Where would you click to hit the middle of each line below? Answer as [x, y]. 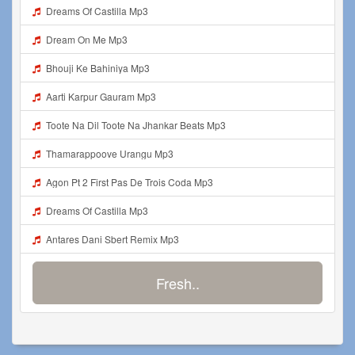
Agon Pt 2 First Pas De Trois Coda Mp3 [130, 182]
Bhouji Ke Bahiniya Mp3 [98, 68]
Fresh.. [177, 283]
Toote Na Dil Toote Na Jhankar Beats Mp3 [136, 125]
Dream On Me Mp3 [87, 39]
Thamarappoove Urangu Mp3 [110, 153]
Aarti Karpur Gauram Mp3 [101, 96]
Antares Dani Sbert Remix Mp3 [113, 239]
